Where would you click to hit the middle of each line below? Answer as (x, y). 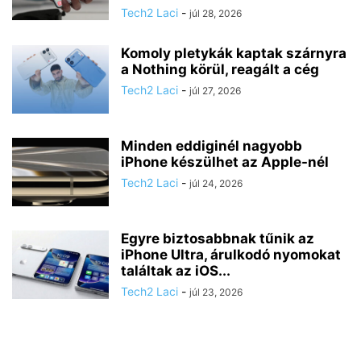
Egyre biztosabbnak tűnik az (218, 238)
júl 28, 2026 (216, 13)
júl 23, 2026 (216, 292)
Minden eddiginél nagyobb (212, 145)
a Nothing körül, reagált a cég (220, 69)
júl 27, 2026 (215, 90)
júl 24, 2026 (216, 183)
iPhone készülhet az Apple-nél (225, 162)
